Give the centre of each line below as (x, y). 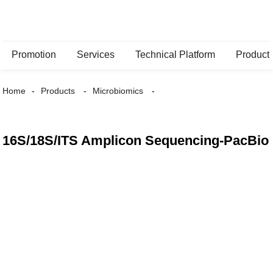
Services (96, 55)
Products (58, 91)
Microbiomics (118, 91)
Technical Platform (175, 55)
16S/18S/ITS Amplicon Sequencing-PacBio (136, 140)
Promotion (34, 55)
